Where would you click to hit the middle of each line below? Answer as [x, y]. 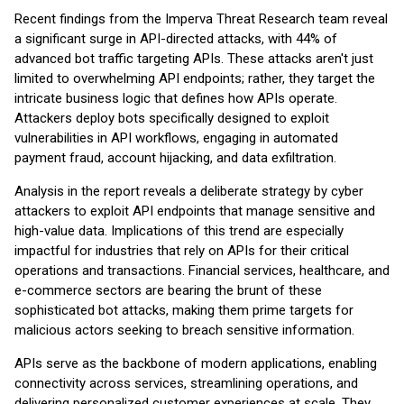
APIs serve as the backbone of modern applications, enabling [196, 363]
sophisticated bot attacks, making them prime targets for [184, 310]
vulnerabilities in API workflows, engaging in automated [176, 138]
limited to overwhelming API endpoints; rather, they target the [195, 78]
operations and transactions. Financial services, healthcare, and [202, 271]
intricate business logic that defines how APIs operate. [176, 98]
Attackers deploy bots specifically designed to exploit [172, 118]
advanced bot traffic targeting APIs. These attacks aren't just [194, 59]
